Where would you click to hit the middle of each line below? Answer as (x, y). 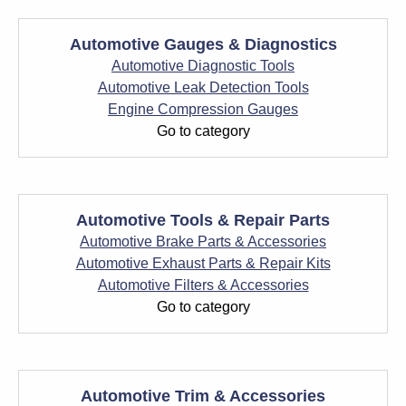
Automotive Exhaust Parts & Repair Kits (203, 263)
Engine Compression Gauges (203, 109)
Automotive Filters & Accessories (203, 285)
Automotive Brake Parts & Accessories (203, 242)
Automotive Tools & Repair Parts (203, 220)
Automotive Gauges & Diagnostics (203, 44)
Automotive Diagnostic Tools (203, 66)
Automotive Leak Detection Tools (203, 87)
